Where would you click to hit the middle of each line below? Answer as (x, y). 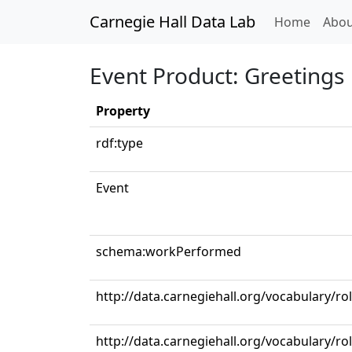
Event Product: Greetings (217, 75)
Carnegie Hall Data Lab (172, 22)
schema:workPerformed (169, 251)
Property (123, 111)
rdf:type (119, 143)
